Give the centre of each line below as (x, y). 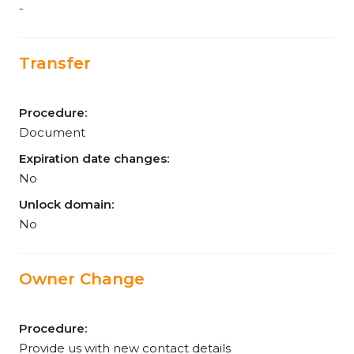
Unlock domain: (66, 204)
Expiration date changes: (94, 158)
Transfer (55, 63)
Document (52, 132)
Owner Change (82, 279)
